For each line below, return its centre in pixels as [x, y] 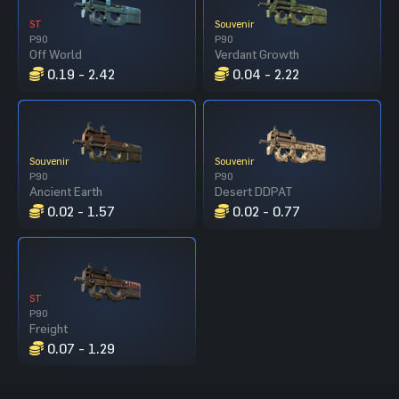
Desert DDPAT [254, 191]
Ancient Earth [66, 191]
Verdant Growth [257, 53]
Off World [56, 53]
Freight [49, 328]
